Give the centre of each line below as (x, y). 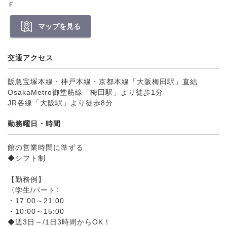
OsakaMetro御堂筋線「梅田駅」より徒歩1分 (85, 92)
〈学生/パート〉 (35, 190)
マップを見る (59, 26)
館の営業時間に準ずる (46, 147)
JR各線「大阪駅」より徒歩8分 (60, 103)
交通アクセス (30, 58)
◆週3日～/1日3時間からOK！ (59, 222)
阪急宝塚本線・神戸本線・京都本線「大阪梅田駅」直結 (103, 82)
